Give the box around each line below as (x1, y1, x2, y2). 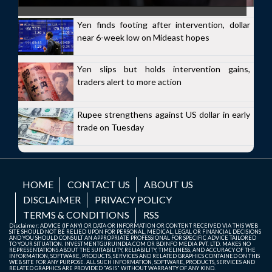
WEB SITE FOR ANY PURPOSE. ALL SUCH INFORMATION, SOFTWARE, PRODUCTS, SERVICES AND (9, 258, 255, 265)
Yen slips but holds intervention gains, (77, 63, 250, 74)
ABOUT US (144, 178, 193, 190)
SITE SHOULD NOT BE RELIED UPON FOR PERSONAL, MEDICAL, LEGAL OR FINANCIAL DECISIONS (9, 228, 261, 235)
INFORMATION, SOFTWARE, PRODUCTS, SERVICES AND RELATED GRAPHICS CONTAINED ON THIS (9, 252, 260, 259)
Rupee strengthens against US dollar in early (77, 109, 250, 120)
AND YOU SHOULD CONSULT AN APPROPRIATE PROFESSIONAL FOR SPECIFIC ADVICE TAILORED (9, 234, 256, 241)
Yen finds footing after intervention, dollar (77, 19, 250, 30)
